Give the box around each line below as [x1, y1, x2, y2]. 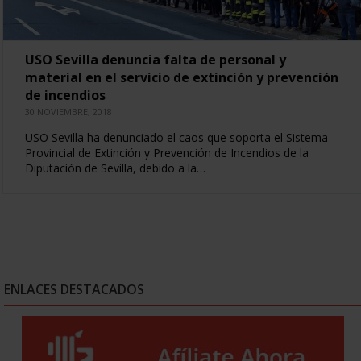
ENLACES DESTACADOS [4, 280, 144, 298]
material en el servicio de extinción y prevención [24, 68, 338, 86]
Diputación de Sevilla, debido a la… [24, 160, 205, 176]
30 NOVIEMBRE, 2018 [24, 105, 112, 118]
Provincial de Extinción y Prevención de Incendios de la [24, 144, 309, 160]
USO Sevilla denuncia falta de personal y [24, 50, 286, 68]
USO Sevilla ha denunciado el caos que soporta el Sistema [24, 129, 328, 145]
